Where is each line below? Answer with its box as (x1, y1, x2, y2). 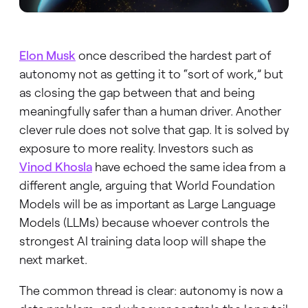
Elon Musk (19, 47, 76, 63)
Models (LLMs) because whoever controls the (19, 214, 269, 230)
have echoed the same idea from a (91, 158, 285, 174)
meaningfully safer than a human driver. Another (19, 102, 281, 118)
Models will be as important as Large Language (19, 195, 276, 211)
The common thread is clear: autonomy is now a (19, 282, 283, 298)
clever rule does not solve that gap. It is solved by (19, 121, 289, 137)
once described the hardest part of (75, 47, 272, 63)
